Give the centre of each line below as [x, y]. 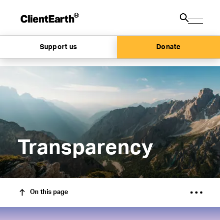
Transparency [85, 148]
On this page [49, 192]
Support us [58, 47]
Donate [168, 47]
